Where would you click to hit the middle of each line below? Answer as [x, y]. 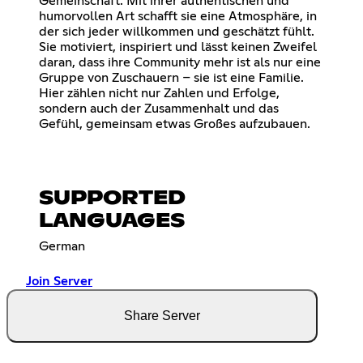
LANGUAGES [112, 221]
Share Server [162, 315]
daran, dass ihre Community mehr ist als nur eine [180, 62]
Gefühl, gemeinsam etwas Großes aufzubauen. [175, 124]
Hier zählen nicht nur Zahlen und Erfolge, [159, 93]
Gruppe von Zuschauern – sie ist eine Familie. [171, 77]
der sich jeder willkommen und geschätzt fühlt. [177, 31]
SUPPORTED [112, 198]
